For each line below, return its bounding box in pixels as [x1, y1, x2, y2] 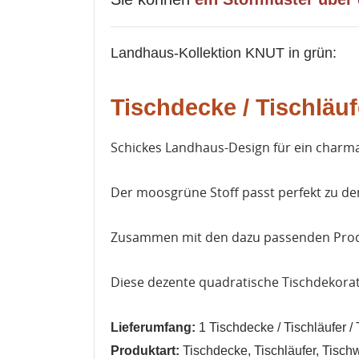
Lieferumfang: [111, 320, 199, 334]
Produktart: [111, 343, 183, 357]
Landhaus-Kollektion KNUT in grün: [111, 44, 337, 61]
